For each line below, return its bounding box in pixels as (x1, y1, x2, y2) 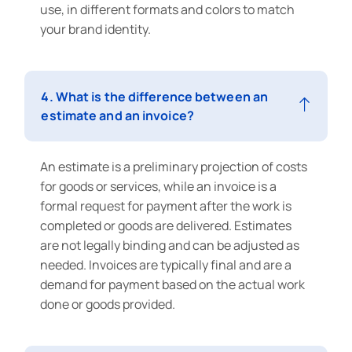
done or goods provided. (40, 295, 178, 313)
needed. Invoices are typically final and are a (40, 255, 292, 273)
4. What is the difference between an (41, 87, 269, 105)
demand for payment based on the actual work (40, 275, 306, 293)
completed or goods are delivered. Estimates (40, 216, 292, 234)
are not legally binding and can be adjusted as (40, 236, 300, 254)
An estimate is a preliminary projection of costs (40, 157, 308, 175)
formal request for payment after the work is (40, 196, 292, 214)
